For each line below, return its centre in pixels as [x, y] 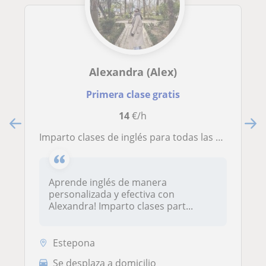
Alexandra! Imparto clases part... [121, 206]
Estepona [74, 243]
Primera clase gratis [133, 95]
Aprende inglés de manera [108, 183]
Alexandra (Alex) [133, 72]
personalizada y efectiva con [112, 194]
